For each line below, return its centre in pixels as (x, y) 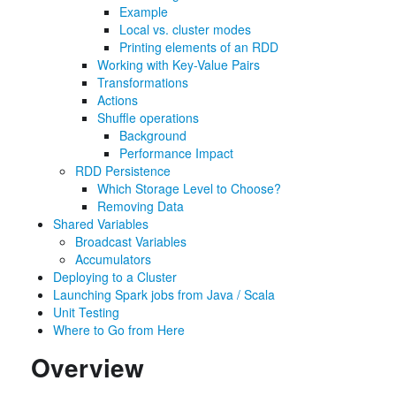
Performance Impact (176, 153)
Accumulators (113, 259)
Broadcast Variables (131, 241)
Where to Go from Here (119, 330)
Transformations (143, 82)
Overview (88, 367)
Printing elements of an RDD (199, 47)
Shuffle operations (148, 118)
